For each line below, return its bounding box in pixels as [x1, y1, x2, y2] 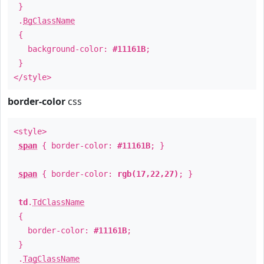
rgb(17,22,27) [117, 169, 179, 179]
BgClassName [23, 16, 75, 25]
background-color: [14, 44, 113, 54]
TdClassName [32, 197, 84, 207]
